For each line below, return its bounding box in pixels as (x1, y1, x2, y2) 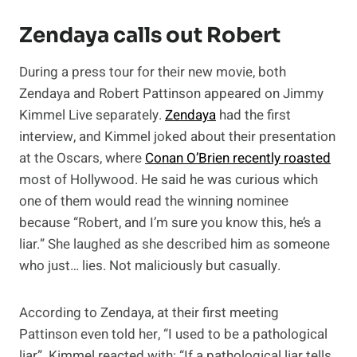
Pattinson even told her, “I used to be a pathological (19, 324, 328, 345)
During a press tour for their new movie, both (19, 62, 286, 83)
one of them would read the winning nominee (19, 191, 288, 212)
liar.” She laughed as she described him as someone (19, 234, 330, 255)
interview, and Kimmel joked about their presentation (19, 127, 335, 147)
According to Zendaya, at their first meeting (19, 303, 279, 324)
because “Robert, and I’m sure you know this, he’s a (19, 213, 321, 233)
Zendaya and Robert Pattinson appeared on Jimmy (19, 84, 324, 104)
